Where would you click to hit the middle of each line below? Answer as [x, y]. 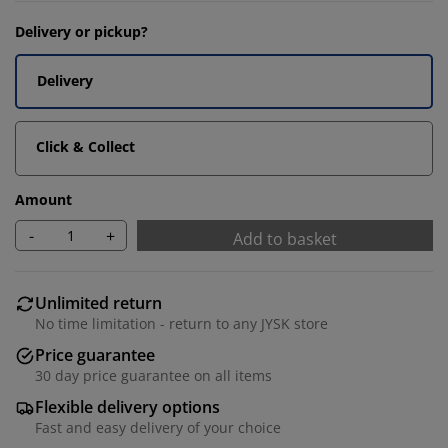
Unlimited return [98, 303]
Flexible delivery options [127, 407]
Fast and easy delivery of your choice [158, 427]
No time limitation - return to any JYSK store [181, 323]
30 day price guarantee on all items [153, 375]
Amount [43, 199]
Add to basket [285, 239]
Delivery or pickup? [81, 31]
